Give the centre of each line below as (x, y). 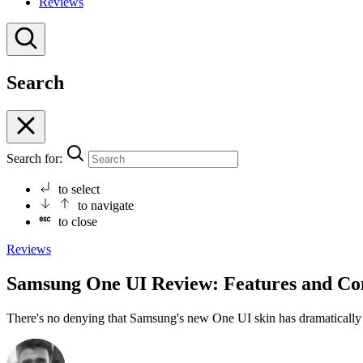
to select (79, 190)
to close (78, 222)
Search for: (34, 159)
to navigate (106, 206)
